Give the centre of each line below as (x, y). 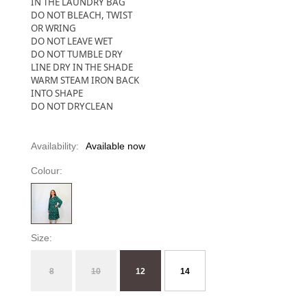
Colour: (47, 170)
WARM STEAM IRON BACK (85, 80)
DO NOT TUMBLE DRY (77, 54)
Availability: (55, 146)
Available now (115, 146)
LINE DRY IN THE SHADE (82, 67)
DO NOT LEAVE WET (72, 41)
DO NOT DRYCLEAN (72, 106)
